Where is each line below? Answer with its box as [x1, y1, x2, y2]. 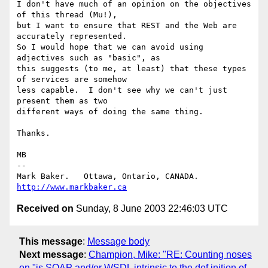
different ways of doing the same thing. [17, 107, 203, 117]
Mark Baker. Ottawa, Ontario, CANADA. [199, 172, 237, 181]
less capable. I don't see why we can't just [17, 86, 227, 95]
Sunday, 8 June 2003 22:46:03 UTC [74, 203, 228, 214]
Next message [19, 249, 84, 260]
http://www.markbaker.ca [17, 182, 127, 192]
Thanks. [17, 129, 50, 138]
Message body [87, 236, 150, 246]
